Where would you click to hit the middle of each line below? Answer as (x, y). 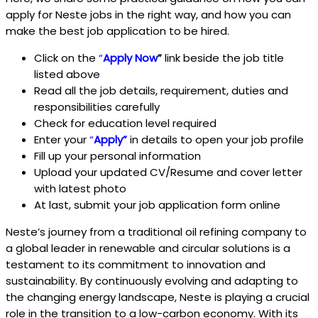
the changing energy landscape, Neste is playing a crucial (158, 297)
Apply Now (130, 58)
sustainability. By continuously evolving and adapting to (152, 281)
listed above (67, 75)
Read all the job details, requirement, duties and (161, 91)
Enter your (62, 140)
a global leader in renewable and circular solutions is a (148, 248)
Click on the (66, 58)
